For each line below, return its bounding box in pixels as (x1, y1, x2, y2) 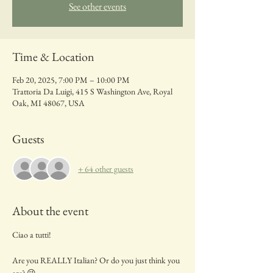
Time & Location (12, 49, 94, 65)
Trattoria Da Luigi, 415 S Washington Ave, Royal (12, 86, 172, 97)
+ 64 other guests (78, 163, 133, 174)
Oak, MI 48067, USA (12, 97, 85, 108)
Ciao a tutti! (12, 229, 51, 240)
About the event (12, 203, 88, 219)
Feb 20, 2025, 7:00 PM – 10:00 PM (12, 74, 130, 85)
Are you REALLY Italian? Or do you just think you (12, 255, 182, 266)
